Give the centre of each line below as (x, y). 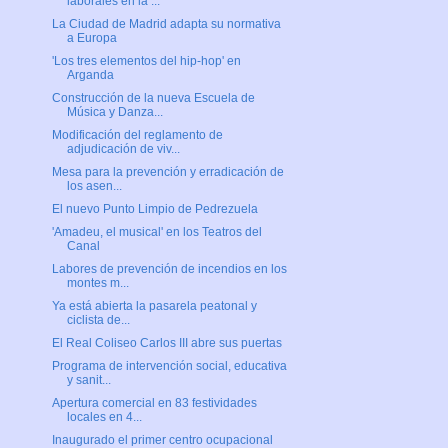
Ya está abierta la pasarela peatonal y (154, 306)
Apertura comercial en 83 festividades (154, 403)
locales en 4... (104, 417)
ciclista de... (98, 320)
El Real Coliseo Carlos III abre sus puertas (166, 343)
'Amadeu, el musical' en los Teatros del (156, 232)
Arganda (90, 75)
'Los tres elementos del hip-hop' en (146, 61)
